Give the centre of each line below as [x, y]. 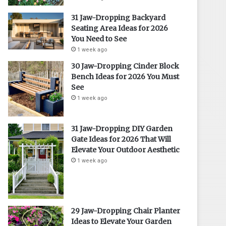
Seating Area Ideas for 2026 [120, 28]
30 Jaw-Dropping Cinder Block [125, 66]
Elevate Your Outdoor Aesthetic [126, 150]
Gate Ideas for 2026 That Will [121, 139]
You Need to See [99, 39]
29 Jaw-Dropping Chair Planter [126, 211]
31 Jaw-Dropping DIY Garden [122, 128]
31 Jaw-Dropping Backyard [119, 17]
